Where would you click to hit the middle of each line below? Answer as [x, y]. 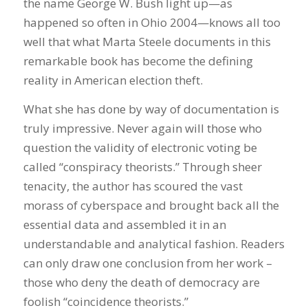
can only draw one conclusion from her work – [147, 263]
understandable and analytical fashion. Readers [154, 244]
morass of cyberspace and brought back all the [151, 206]
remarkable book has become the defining [138, 60]
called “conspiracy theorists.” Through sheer [142, 167]
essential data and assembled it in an [124, 225]
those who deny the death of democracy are [141, 283]
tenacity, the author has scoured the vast [133, 186]
